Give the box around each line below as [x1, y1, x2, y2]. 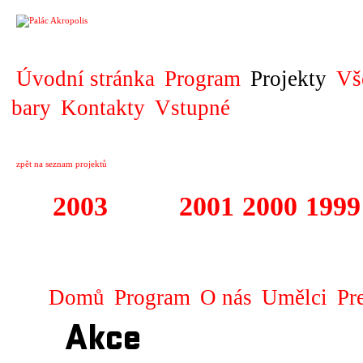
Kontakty [61, 96, 145, 120]
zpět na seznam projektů [16, 159, 107, 169]
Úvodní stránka [16, 66, 155, 91]
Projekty [250, 66, 327, 91]
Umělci [262, 285, 327, 310]
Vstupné [155, 96, 230, 120]
